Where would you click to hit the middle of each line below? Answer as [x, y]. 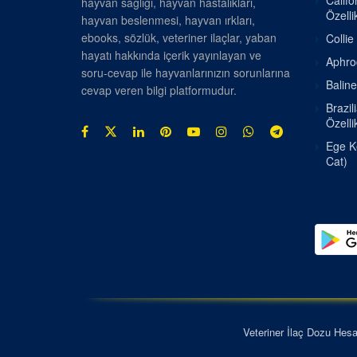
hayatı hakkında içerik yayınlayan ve [171, 55]
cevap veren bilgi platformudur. [159, 90]
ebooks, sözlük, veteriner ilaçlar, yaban [179, 37]
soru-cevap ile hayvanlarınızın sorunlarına [186, 72]
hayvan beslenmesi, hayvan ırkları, [168, 20]
